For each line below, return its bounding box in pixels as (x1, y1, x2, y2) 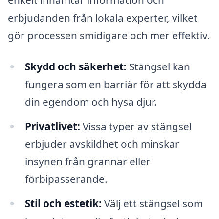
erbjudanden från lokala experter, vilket (8, 11, 197, 25)
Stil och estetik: (24, 196, 102, 210)
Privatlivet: (24, 119, 80, 133)
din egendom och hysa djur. (24, 95, 157, 109)
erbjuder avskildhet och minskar (24, 136, 179, 151)
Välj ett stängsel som (101, 196, 203, 210)
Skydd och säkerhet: (24, 60, 127, 74)
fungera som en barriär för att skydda (24, 77, 207, 91)
